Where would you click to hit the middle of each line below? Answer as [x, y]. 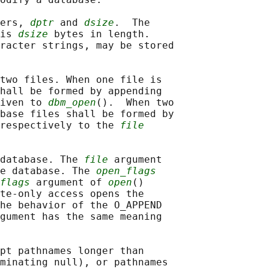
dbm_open [72, 103]
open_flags [126, 171]
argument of [69, 183]
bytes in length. [99, 34]
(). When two [135, 103]
